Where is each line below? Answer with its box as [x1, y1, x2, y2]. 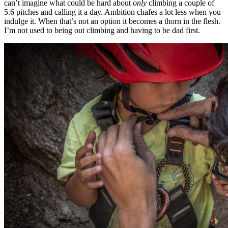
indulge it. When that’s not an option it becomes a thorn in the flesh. [4, 17, 220, 26]
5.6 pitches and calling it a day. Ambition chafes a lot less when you [4, 8, 221, 17]
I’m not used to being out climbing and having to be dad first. [4, 26, 200, 35]
